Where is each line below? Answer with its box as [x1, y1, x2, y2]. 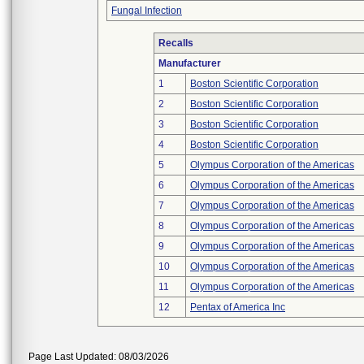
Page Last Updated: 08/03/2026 [28, 351, 169, 362]
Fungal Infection [111, 5, 182, 16]
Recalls [158, 37, 193, 49]
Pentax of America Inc [190, 301, 285, 313]
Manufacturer [158, 58, 221, 69]
